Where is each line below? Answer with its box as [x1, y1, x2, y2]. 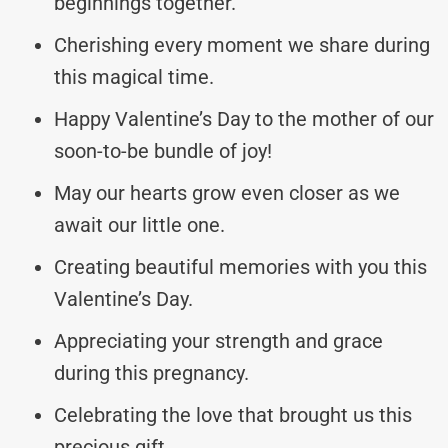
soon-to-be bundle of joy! [54, 138, 272, 163]
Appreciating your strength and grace [54, 328, 383, 353]
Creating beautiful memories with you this [54, 254, 427, 279]
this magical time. [54, 64, 214, 89]
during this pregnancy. [54, 360, 249, 385]
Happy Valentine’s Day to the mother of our [54, 106, 434, 131]
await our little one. [54, 212, 225, 237]
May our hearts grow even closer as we [54, 180, 400, 205]
